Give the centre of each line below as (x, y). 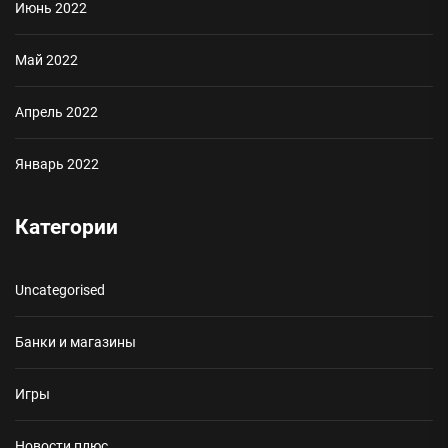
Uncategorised (60, 290)
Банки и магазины (75, 342)
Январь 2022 (57, 164)
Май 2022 (46, 60)
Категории (66, 227)
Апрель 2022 (56, 112)
